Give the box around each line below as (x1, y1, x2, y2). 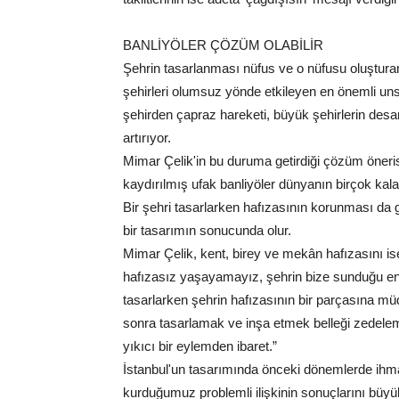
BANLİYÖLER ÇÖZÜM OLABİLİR (123, 37, 323, 53)
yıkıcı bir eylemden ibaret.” (123, 338, 277, 354)
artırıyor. (123, 130, 171, 146)
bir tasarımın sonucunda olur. (123, 223, 291, 239)
